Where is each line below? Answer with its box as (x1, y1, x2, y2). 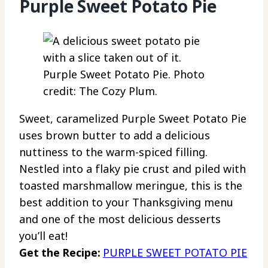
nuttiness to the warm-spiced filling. (19, 145, 208, 160)
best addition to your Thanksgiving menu (19, 195, 233, 210)
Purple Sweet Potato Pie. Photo (43, 67, 205, 82)
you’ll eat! (19, 229, 68, 243)
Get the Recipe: (19, 245, 103, 260)
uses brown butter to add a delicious (19, 128, 210, 143)
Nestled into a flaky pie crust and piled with (19, 162, 246, 176)
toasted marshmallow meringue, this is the (19, 178, 242, 193)
